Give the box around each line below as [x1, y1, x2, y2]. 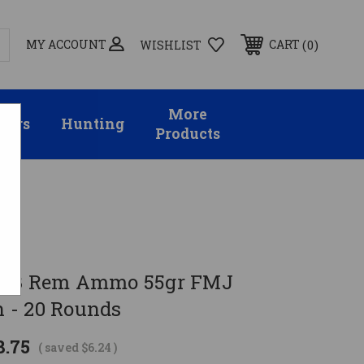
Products [155, 124, 221, 144]
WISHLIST [140, 37, 201, 53]
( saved [38, 339, 80, 355]
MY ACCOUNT [26, 36, 106, 52]
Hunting [60, 115, 124, 134]
